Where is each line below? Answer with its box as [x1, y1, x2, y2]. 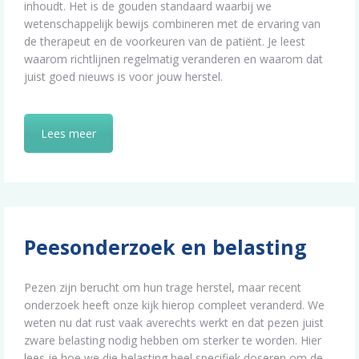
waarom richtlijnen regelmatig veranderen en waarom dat [24, 51, 323, 67]
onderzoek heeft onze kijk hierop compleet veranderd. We [24, 296, 325, 313]
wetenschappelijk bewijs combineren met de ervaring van [24, 16, 321, 31]
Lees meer [41, 126, 96, 141]
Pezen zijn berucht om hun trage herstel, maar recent [24, 279, 301, 295]
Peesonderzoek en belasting [24, 232, 307, 260]
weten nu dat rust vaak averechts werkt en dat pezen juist [24, 314, 324, 330]
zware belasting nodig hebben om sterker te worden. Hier [24, 332, 321, 348]
